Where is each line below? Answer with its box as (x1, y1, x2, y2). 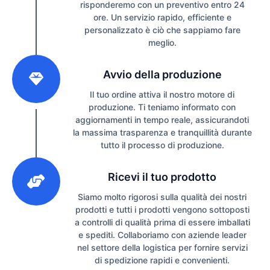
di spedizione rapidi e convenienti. (95, 255, 230, 266)
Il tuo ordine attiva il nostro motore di (90, 89, 234, 100)
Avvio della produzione (102, 68, 222, 81)
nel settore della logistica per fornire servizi (77, 242, 248, 253)
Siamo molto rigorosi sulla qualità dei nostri (78, 192, 246, 202)
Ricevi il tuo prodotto (108, 171, 216, 184)
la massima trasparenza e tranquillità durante (72, 127, 252, 138)
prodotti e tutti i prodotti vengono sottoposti (75, 204, 250, 215)
